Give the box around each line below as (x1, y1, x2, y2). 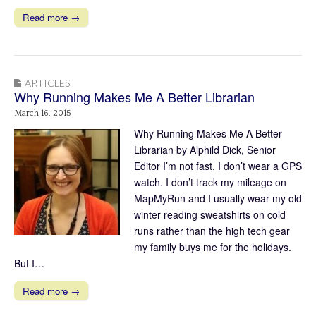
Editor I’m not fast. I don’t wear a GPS (134, 158, 302, 173)
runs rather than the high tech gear (134, 223, 290, 238)
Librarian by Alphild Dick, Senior (134, 142, 276, 157)
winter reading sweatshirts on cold (134, 207, 286, 221)
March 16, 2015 (14, 108, 71, 118)
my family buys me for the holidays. (134, 239, 291, 254)
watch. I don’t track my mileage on (134, 174, 286, 189)
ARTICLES (25, 76, 70, 89)
